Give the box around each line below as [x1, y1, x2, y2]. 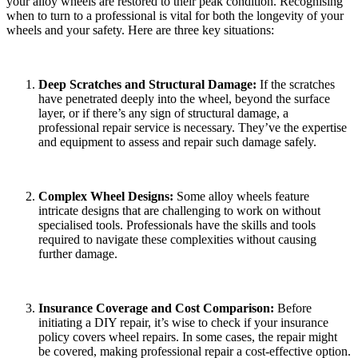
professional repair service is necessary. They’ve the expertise [38, 121, 347, 135]
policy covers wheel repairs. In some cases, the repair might [38, 330, 337, 344]
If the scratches [257, 78, 335, 92]
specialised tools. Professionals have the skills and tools [38, 218, 316, 233]
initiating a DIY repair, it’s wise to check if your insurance [38, 316, 328, 330]
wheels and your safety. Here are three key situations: [6, 23, 274, 38]
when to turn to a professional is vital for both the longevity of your [6, 9, 344, 23]
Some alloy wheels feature [177, 189, 309, 204]
